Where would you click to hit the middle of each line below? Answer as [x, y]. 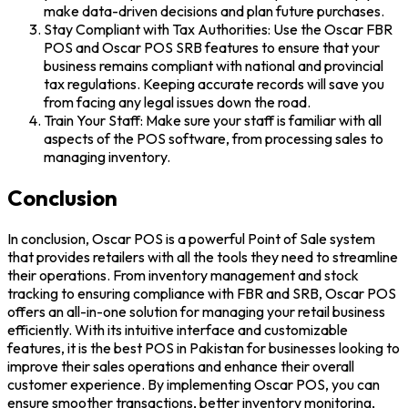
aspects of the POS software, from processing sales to [214, 139]
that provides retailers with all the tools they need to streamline [203, 257]
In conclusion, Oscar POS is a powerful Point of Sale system [191, 239]
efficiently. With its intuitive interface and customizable [178, 330]
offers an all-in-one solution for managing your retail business [196, 312]
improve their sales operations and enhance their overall [181, 367]
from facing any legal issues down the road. [177, 102]
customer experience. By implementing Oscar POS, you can [194, 385]
